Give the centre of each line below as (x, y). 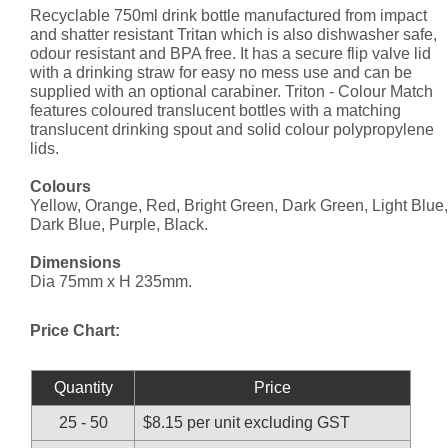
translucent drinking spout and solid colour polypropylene (232, 130)
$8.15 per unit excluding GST (246, 423)
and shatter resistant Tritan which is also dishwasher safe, (233, 35)
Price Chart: (75, 331)
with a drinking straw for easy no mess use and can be (221, 73)
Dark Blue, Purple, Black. (119, 225)
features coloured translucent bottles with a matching (215, 111)
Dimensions (75, 263)
